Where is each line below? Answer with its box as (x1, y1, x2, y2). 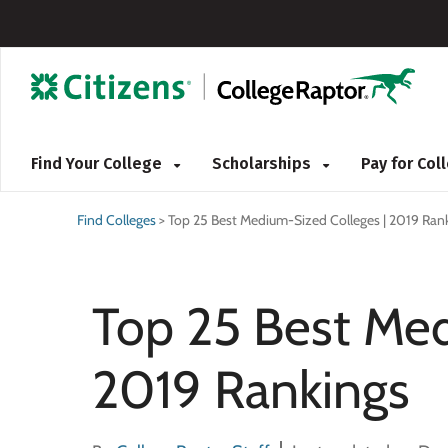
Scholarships (212, 154, 315, 173)
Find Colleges (77, 211, 156, 229)
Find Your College (31, 154, 166, 173)
